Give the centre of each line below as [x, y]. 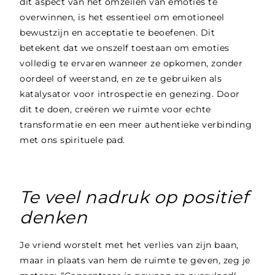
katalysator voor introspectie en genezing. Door [130, 94]
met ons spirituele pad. [72, 140]
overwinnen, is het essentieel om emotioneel [122, 17]
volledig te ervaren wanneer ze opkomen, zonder [131, 64]
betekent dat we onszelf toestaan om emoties [125, 48]
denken [54, 218]
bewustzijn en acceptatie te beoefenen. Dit [118, 33]
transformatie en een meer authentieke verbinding [136, 125]
